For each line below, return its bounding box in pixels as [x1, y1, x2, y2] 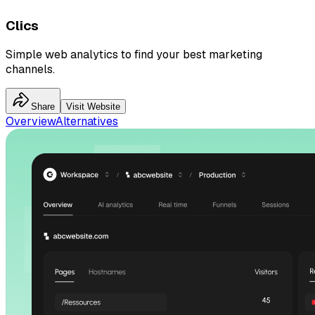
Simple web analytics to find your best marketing [6, 47, 262, 63]
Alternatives [56, 114, 118, 129]
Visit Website [66, 101, 120, 112]
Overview [6, 114, 56, 129]
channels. [6, 62, 55, 77]
